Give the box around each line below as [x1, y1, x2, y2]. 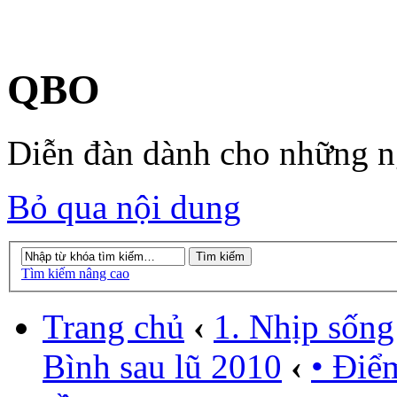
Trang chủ [43, 307, 184, 346]
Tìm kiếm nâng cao [21, 266, 129, 282]
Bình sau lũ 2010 [43, 347, 282, 386]
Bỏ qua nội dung [7, 187, 241, 226]
